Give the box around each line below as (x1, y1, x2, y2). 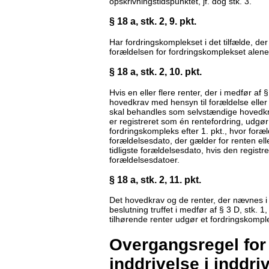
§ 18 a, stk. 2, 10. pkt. (109, 66, 204, 77)
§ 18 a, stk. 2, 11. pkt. (109, 174, 204, 185)
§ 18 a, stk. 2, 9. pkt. (109, 16, 196, 27)
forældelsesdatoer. (109, 154, 180, 165)
